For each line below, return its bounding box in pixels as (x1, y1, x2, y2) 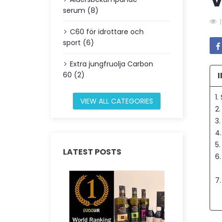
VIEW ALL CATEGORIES (80, 96, 153, 106)
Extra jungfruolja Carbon (70, 59, 153, 69)
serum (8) (63, 5, 99, 15)
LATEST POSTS (63, 146, 121, 158)
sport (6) (63, 38, 94, 48)
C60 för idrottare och (70, 27, 144, 37)
